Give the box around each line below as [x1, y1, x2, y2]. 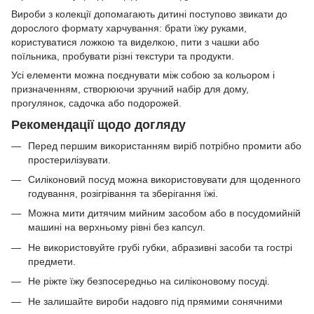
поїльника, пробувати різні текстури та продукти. [11, 50, 234, 62]
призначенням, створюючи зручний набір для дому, [11, 83, 249, 95]
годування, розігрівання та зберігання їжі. [28, 187, 218, 199]
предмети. [28, 255, 76, 267]
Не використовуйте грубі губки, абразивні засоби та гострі [28, 241, 292, 253]
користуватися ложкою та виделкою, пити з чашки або [11, 36, 259, 48]
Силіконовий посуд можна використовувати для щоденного [28, 173, 301, 185]
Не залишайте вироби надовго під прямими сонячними [28, 295, 282, 307]
